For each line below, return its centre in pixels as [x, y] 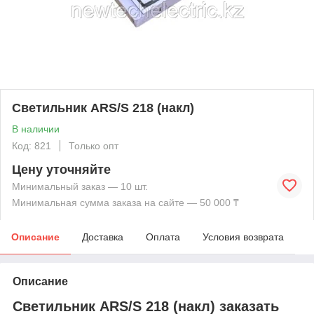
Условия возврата [243, 237]
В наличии [36, 129]
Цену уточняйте [61, 169]
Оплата [163, 237]
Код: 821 [32, 145]
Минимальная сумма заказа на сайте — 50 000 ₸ [125, 202]
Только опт [94, 145]
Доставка [103, 237]
